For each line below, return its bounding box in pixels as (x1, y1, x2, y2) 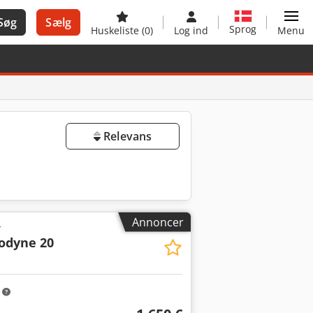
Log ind (174, 24, 208, 37)
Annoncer (132, 214, 184, 230)
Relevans (100, 129, 152, 144)
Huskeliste (91, 24, 142, 37)
